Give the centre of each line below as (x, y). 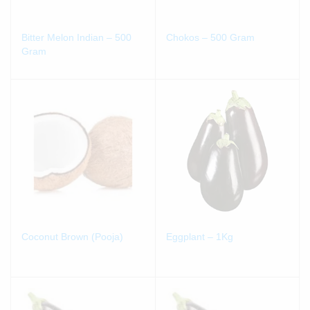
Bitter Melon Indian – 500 (76, 37)
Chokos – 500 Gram (210, 37)
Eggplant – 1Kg (199, 237)
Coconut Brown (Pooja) (72, 237)
